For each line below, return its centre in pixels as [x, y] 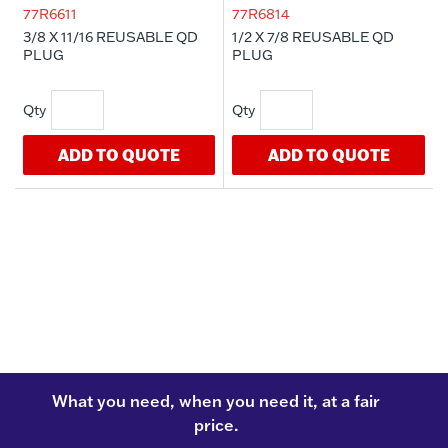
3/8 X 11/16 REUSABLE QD [110, 37]
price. [216, 425]
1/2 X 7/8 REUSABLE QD [313, 37]
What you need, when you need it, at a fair [216, 401]
